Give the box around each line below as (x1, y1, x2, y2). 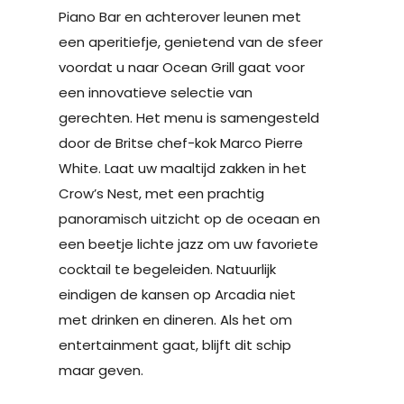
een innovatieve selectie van (59, 82, 252, 102)
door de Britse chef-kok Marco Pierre (59, 133, 303, 152)
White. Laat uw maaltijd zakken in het (59, 158, 307, 178)
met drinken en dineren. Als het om (59, 309, 292, 329)
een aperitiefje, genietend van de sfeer (59, 32, 323, 51)
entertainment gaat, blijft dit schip (59, 335, 291, 354)
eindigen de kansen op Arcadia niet (59, 284, 296, 304)
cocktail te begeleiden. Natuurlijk (59, 259, 276, 279)
